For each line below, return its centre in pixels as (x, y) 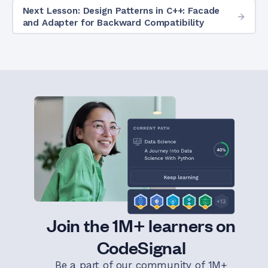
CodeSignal (141, 247)
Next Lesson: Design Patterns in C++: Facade (121, 10)
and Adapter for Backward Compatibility (113, 22)
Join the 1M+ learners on (141, 225)
